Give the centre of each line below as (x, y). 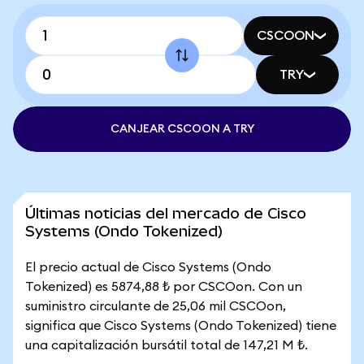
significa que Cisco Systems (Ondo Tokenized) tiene (181, 326)
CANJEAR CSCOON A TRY (182, 129)
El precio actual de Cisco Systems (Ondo (148, 267)
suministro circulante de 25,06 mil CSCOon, (156, 306)
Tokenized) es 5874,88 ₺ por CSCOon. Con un (164, 287)
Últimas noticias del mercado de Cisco (166, 213)
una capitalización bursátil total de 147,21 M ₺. (167, 345)
